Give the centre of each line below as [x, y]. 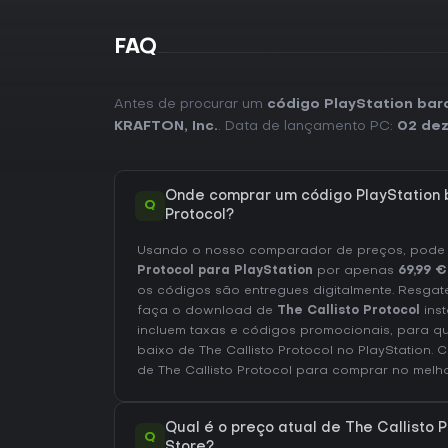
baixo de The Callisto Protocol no [247, 351]
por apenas [355, 271]
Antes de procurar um [190, 105]
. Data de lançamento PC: [307, 127]
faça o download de [207, 311]
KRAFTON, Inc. [166, 127]
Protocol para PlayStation [225, 271]
